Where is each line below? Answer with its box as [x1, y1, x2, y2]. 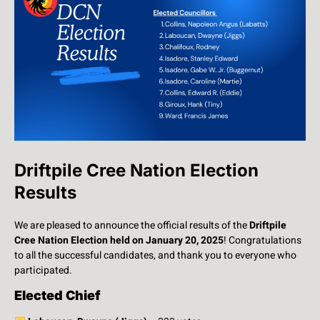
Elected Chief [14, 288, 101, 304]
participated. [14, 262, 72, 278]
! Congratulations [224, 232, 301, 248]
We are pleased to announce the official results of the [14, 217, 249, 233]
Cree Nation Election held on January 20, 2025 [14, 232, 224, 248]
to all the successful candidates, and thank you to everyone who [14, 247, 296, 263]
